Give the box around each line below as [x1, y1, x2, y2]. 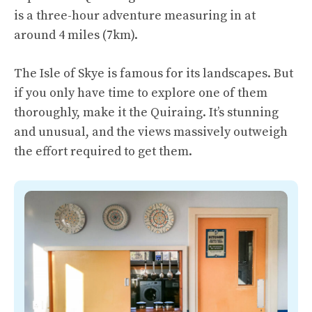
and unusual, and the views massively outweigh [14, 124, 288, 141]
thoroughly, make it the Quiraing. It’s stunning [14, 104, 279, 121]
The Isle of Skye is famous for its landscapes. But [14, 65, 293, 82]
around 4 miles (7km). [14, 27, 138, 44]
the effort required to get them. [14, 143, 192, 160]
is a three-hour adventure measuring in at [14, 8, 256, 24]
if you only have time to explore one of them [14, 85, 267, 102]
